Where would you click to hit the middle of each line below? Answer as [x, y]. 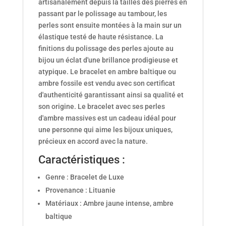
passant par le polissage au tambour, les [102, 14]
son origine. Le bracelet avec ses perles [101, 107]
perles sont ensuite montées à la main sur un [110, 25]
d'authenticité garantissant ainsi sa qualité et [111, 95]
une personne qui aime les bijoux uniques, [105, 130]
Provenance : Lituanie [80, 190]
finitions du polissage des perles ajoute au [106, 49]
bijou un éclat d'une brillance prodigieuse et [108, 60]
